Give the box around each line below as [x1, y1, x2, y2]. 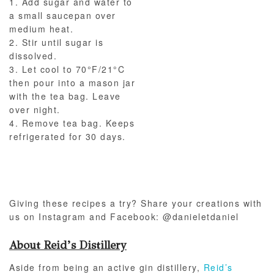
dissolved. [9, 50, 57, 62]
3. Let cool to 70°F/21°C [9, 63, 125, 76]
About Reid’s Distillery [9, 238, 127, 252]
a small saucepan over [9, 9, 116, 22]
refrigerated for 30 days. [9, 130, 126, 143]
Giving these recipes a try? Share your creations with [9, 196, 262, 209]
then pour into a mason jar [9, 76, 135, 89]
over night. [9, 103, 61, 116]
